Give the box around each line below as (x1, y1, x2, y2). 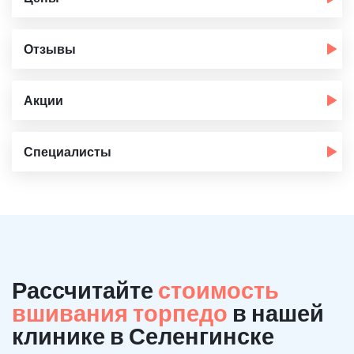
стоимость (158, 276, 279, 303)
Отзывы (24, 41, 76, 56)
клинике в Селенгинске (12, 322, 274, 349)
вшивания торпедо (12, 299, 232, 326)
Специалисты (24, 144, 111, 159)
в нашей (232, 299, 324, 326)
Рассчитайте (12, 276, 158, 303)
